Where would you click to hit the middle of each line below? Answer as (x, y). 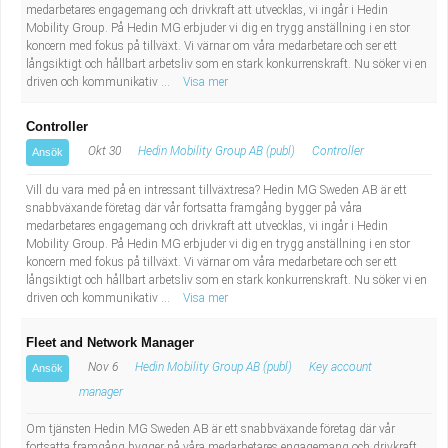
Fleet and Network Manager (110, 342)
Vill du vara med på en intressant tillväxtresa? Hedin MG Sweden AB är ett (216, 190)
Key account (340, 367)
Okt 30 (103, 151)
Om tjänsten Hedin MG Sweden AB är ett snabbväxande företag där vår (210, 429)
